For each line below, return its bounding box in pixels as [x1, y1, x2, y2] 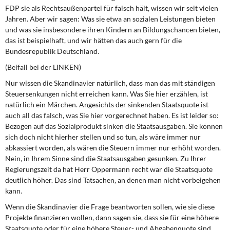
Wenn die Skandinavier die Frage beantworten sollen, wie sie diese [5, 202, 215, 211]
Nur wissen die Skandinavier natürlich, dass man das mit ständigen [5, 79, 215, 87]
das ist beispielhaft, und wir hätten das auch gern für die [5, 36, 182, 45]
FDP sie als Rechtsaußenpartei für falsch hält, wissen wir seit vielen [5, 4, 218, 12]
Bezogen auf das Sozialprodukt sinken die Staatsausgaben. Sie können [5, 122, 223, 130]
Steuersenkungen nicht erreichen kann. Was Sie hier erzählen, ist [5, 89, 208, 98]
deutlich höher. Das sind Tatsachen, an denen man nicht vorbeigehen [5, 176, 221, 184]
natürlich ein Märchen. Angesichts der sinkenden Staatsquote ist [5, 100, 208, 109]
